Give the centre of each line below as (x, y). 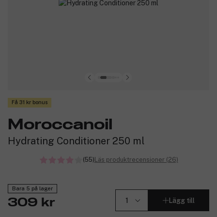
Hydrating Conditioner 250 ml (76, 141)
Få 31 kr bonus (30, 102)
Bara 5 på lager (32, 189)
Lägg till (182, 200)
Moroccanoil (60, 125)
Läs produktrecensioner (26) (136, 159)
